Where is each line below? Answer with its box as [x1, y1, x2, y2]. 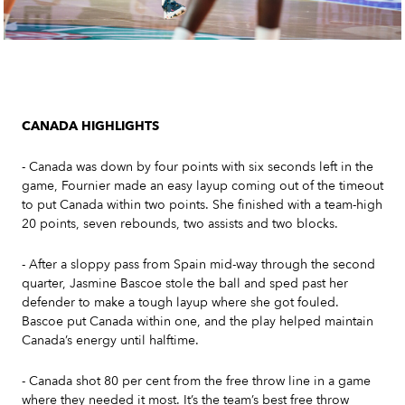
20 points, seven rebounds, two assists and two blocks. [22, 215, 342, 233]
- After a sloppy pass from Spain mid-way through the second [22, 256, 375, 274]
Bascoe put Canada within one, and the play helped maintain [22, 313, 373, 331]
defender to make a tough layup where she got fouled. [22, 294, 339, 312]
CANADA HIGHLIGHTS [22, 118, 159, 136]
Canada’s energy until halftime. [22, 332, 199, 350]
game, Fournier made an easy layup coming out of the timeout [22, 177, 383, 195]
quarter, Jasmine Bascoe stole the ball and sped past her [22, 275, 348, 293]
